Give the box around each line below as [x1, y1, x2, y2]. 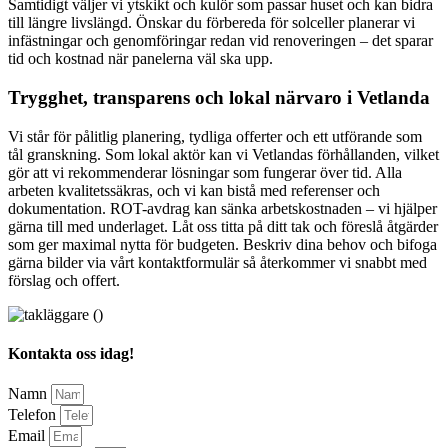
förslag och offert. [8, 271, 120, 289]
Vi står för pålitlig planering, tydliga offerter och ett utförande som [8, 127, 422, 145]
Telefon [8, 406, 60, 424]
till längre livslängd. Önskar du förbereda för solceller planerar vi [8, 14, 415, 32]
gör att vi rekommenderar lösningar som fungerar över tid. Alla [8, 163, 402, 181]
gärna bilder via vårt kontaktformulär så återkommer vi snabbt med [8, 253, 427, 271]
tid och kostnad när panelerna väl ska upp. [8, 50, 273, 68]
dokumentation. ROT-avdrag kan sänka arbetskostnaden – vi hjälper [8, 199, 437, 217]
